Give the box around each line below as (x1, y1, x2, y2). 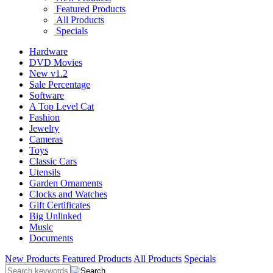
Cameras (29, 133, 63, 144)
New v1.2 (29, 68, 68, 79)
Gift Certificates (29, 199, 90, 210)
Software (29, 90, 64, 101)
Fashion (29, 112, 60, 122)
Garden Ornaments (29, 177, 102, 188)
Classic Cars (29, 155, 77, 166)
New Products (5, 253, 60, 264)
